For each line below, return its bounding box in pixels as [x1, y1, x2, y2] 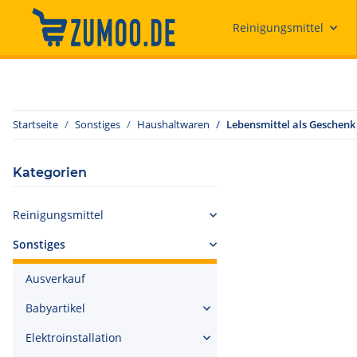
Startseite [13, 117, 58, 131]
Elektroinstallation [25, 330, 122, 345]
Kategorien [13, 165, 87, 180]
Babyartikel [25, 300, 85, 316]
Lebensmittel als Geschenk [226, 117, 355, 131]
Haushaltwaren [137, 117, 210, 131]
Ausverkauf [25, 271, 85, 286]
